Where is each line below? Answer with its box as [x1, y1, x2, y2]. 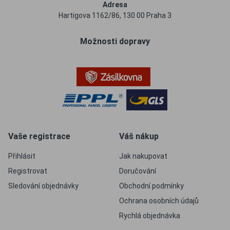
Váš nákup [119, 131, 159, 141]
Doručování [119, 167, 156, 175]
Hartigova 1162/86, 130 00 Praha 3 [59, 11, 171, 20]
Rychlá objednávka [119, 212, 180, 220]
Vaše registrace [8, 131, 70, 141]
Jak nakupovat [119, 152, 167, 160]
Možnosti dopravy [80, 36, 150, 46]
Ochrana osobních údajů [119, 197, 199, 205]
